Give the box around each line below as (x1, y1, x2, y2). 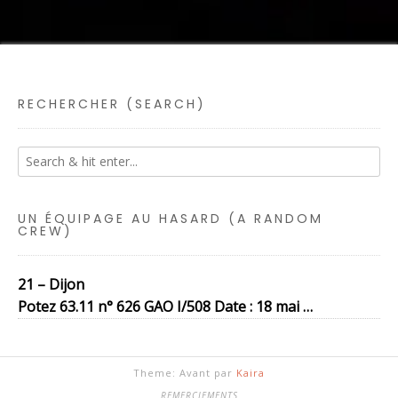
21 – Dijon (18, 275, 84, 295)
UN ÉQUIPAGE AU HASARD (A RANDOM (18, 210, 323, 228)
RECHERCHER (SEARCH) (18, 95, 206, 114)
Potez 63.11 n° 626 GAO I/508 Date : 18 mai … (18, 297, 313, 317)
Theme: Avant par (133, 366, 236, 380)
